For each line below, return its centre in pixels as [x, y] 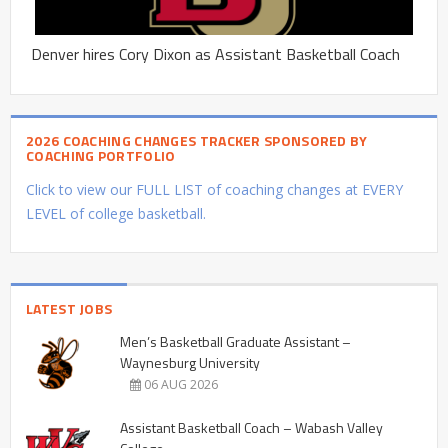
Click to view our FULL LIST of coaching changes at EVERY [214, 189]
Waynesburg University [190, 362]
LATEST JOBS [69, 308]
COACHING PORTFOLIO [101, 155]
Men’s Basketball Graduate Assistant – [235, 341]
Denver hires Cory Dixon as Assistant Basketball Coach [215, 53]
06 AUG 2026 [179, 384]
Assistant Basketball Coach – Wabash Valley [251, 427]
